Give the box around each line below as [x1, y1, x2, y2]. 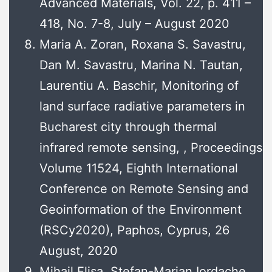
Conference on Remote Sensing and [39, 182, 248, 197]
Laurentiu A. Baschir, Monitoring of [39, 78, 239, 93]
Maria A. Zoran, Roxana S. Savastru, [39, 37, 246, 52]
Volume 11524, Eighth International [39, 161, 238, 176]
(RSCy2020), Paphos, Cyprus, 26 [39, 223, 229, 238]
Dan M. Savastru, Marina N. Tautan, [39, 58, 243, 73]
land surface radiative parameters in [39, 99, 245, 114]
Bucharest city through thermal [39, 120, 217, 135]
